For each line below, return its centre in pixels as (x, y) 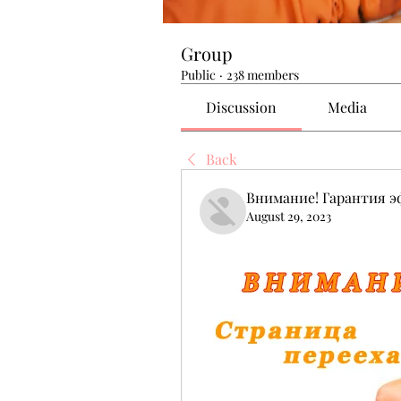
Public (198, 75)
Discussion (242, 107)
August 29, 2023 (289, 216)
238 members (263, 75)
